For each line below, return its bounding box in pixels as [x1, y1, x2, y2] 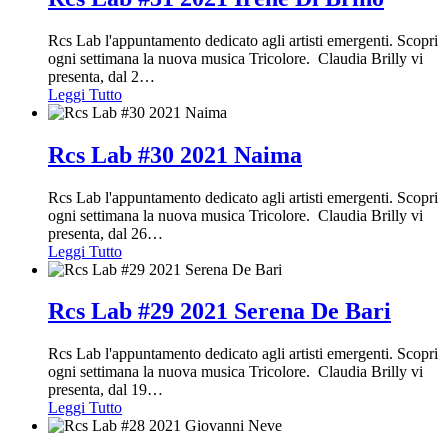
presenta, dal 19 [48, 381, 147, 399]
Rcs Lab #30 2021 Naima [48, 141, 302, 168]
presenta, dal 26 [48, 224, 147, 242]
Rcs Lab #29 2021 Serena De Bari [48, 298, 391, 325]
